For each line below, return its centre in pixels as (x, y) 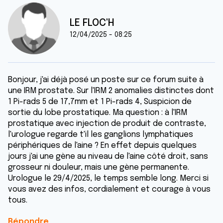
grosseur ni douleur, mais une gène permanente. (99, 167)
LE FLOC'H (92, 23)
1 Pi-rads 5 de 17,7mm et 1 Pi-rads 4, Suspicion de (100, 102)
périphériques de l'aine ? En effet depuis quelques (102, 146)
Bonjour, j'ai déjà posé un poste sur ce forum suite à (106, 80)
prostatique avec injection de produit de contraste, (107, 124)
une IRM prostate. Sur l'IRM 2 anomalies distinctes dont (111, 91)
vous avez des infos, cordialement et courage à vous (109, 189)
